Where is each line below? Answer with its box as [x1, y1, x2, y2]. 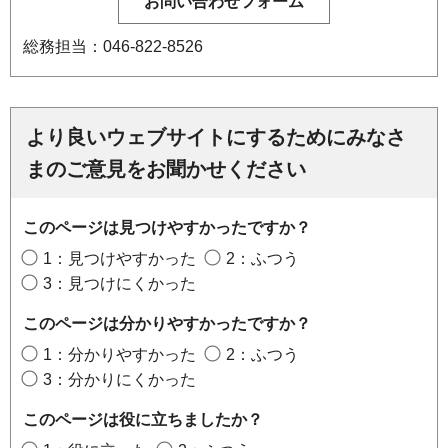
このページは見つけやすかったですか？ [23, 218, 311, 236]
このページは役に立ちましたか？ [23, 410, 263, 428]
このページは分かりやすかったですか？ [23, 314, 311, 332]
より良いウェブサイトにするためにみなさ [26, 125, 406, 148]
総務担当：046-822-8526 [23, 37, 203, 55]
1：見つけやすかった [43, 249, 196, 267]
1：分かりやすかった [43, 345, 196, 363]
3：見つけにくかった [43, 274, 196, 292]
